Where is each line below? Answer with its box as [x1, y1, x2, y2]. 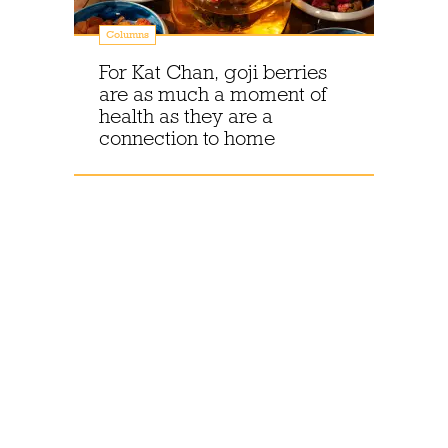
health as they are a [99, 104, 273, 128]
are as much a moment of [99, 82, 326, 106]
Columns [106, 28, 149, 41]
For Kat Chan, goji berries [99, 60, 327, 84]
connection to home [99, 126, 275, 150]
